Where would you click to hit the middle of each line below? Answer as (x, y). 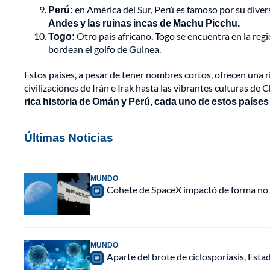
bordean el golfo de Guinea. (105, 49)
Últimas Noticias (69, 137)
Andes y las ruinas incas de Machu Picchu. (144, 23)
